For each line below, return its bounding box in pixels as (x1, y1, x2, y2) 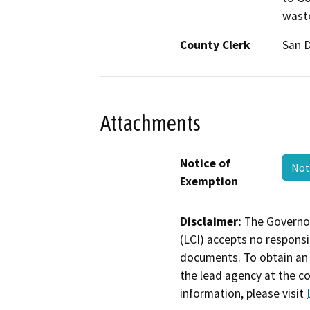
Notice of (180, 155, 230, 171)
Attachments (100, 110, 201, 136)
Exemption (180, 173, 238, 189)
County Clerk (180, 37, 250, 53)
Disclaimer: (180, 213, 241, 229)
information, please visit (180, 285, 307, 301)
